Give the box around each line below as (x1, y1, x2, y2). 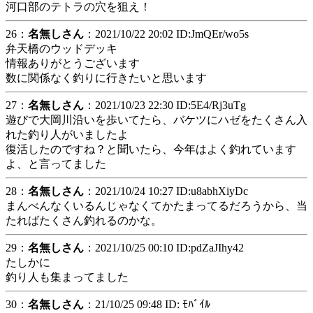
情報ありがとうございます (6, 57, 140, 69)
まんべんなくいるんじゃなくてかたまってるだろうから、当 (6, 200, 307, 212)
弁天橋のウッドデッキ (6, 43, 117, 54)
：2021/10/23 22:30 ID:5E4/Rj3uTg (84, 99, 246, 111)
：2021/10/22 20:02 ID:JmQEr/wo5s (84, 28, 249, 40)
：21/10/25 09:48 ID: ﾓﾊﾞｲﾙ (84, 298, 210, 310)
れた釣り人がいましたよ (6, 129, 129, 140)
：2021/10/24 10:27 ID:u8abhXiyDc (84, 185, 248, 197)
